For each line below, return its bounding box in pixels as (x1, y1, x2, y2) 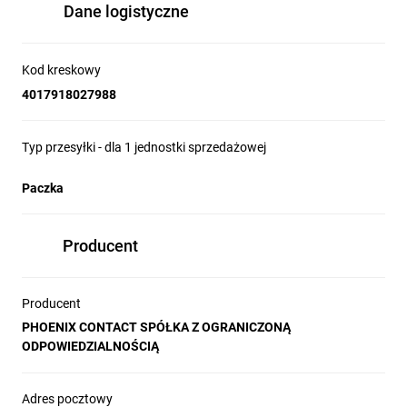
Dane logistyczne (64, 2, 189, 21)
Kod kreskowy (22, 63, 101, 77)
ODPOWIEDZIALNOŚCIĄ (22, 339, 159, 353)
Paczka (22, 181, 64, 195)
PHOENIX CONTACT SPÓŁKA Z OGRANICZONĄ (22, 320, 291, 334)
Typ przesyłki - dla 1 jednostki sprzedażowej (22, 140, 266, 154)
